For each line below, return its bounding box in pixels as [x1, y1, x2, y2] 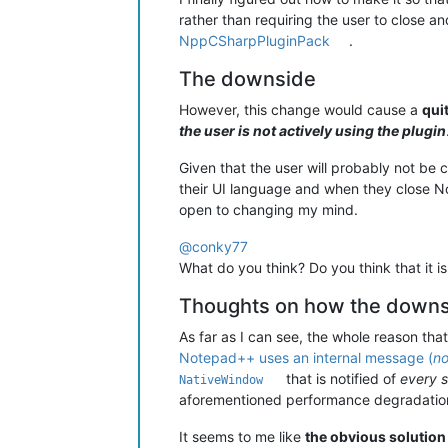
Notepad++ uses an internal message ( [179, 348, 433, 366]
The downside [179, 66, 316, 91]
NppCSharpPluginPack [179, 31, 330, 49]
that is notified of [282, 369, 401, 387]
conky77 [192, 237, 248, 255]
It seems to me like [179, 427, 305, 445]
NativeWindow [179, 372, 263, 387]
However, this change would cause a [179, 100, 422, 118]
